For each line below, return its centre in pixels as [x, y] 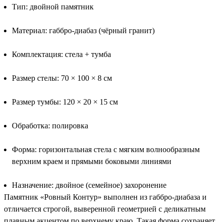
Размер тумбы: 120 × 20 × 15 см [65, 102]
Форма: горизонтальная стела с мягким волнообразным [106, 149]
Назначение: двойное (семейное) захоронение [89, 185]
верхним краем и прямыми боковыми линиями [92, 161]
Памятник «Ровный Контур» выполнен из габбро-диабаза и [105, 197]
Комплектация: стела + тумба [61, 54]
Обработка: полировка [50, 125]
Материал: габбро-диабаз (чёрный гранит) [83, 30]
